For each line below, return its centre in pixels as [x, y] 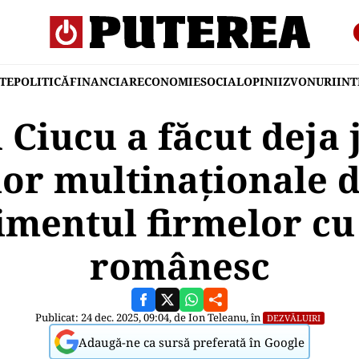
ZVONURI [310, 81]
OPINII [263, 81]
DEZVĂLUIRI [293, 318]
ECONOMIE [169, 81]
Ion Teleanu [217, 317]
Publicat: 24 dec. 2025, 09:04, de [111, 317]
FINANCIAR [103, 81]
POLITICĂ [42, 81]
